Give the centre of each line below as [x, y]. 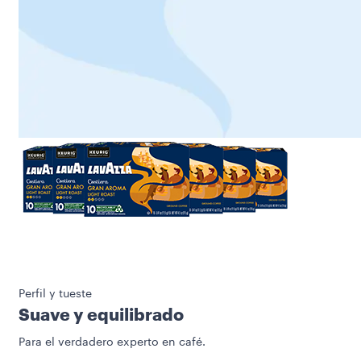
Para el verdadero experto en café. [112, 342]
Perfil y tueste [55, 294]
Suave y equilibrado [101, 315]
